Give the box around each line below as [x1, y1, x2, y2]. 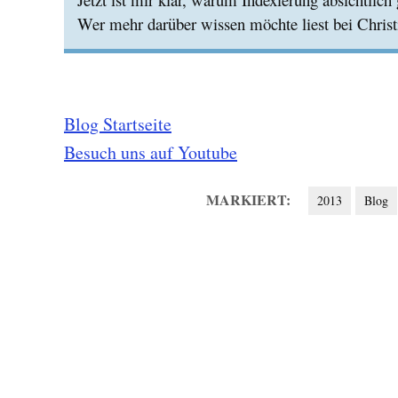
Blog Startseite [64, 112, 171, 136]
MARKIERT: [206, 189, 291, 210]
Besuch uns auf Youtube [64, 140, 237, 164]
